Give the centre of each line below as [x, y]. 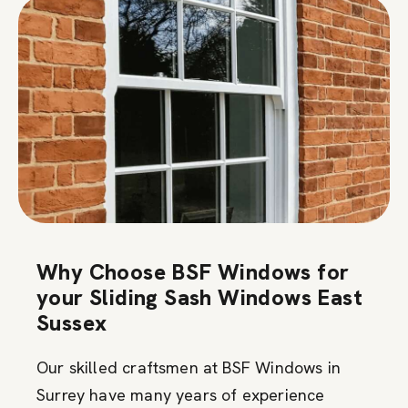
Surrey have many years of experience [181, 394]
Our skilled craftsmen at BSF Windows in [189, 367]
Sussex [72, 322]
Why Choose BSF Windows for [193, 271]
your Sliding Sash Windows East [199, 297]
